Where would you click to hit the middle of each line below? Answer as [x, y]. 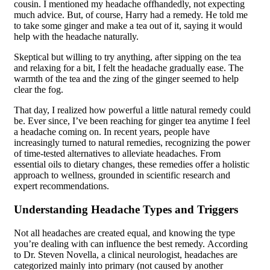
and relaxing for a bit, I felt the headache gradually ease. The [129, 68]
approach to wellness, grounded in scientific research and [122, 175]
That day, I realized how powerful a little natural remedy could [132, 110]
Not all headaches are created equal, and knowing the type [124, 233]
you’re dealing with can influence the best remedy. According [131, 243]
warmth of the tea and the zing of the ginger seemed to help [126, 79]
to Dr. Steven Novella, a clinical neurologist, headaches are [126, 254]
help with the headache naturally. [76, 37]
